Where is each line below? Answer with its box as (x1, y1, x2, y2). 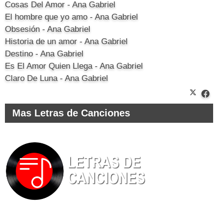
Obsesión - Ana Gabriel (5, 24, 90, 34)
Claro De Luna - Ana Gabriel (5, 73, 108, 83)
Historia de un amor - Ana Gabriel (5, 36, 128, 46)
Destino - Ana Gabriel (5, 49, 83, 58)
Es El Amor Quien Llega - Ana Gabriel (5, 61, 143, 71)
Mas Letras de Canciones (12, 107, 130, 118)
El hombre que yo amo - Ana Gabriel (5, 12, 138, 22)
